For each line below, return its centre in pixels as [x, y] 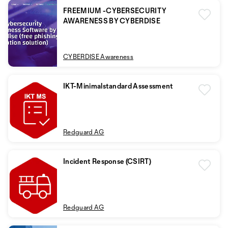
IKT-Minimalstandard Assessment [118, 86]
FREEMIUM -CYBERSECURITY [115, 10]
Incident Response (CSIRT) [107, 161]
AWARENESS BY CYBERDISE [112, 21]
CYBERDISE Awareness [98, 56]
